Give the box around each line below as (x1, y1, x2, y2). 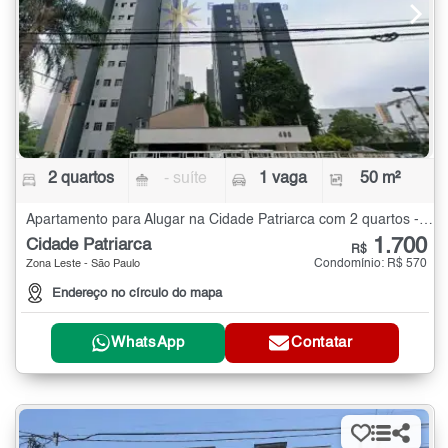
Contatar (291, 335, 353, 351)
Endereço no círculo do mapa (52, 286, 222, 300)
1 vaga (258, 170, 307, 187)
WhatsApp (111, 335, 185, 351)
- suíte (164, 170, 208, 187)
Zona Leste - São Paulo (26, 258, 140, 270)
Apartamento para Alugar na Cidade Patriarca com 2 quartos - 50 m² (419, 212, 433, 227)
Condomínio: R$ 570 (314, 257, 427, 270)
